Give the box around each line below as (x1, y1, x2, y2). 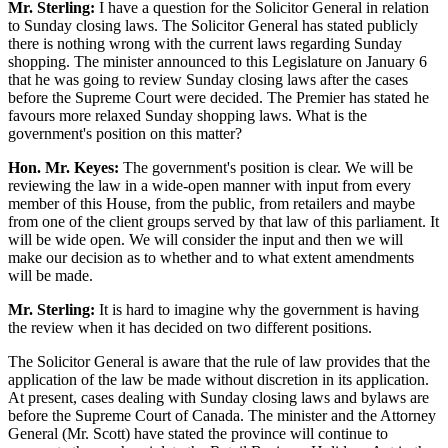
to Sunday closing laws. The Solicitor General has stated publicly (8, 16, 418, 34)
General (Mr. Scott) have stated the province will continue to (8, 424, 388, 442)
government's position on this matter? (8, 124, 242, 142)
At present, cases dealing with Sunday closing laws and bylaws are (8, 388, 429, 406)
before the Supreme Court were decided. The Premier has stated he (8, 88, 429, 106)
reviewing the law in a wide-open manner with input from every (8, 176, 411, 194)
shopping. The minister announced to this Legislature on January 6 (8, 52, 427, 70)
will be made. (8, 266, 93, 284)
